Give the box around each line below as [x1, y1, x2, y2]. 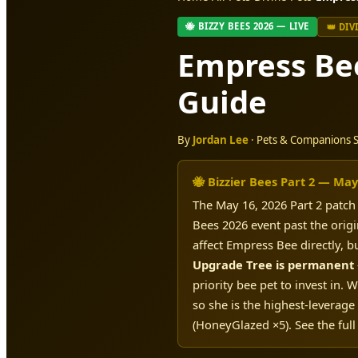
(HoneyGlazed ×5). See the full [192, 316, 356, 333]
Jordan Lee [193, 133, 249, 147]
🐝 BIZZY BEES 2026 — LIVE [185, 20, 309, 32]
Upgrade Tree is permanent [192, 257, 354, 273]
